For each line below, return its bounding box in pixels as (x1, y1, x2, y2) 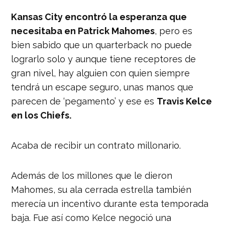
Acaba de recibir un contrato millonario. (11, 140, 181, 151)
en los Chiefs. (11, 109, 72, 121)
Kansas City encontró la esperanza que (11, 11, 187, 22)
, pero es (155, 25, 193, 36)
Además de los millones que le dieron (11, 170, 173, 181)
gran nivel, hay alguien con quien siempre (11, 67, 190, 78)
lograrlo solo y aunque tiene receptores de (11, 53, 196, 64)
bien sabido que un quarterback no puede (11, 39, 192, 50)
